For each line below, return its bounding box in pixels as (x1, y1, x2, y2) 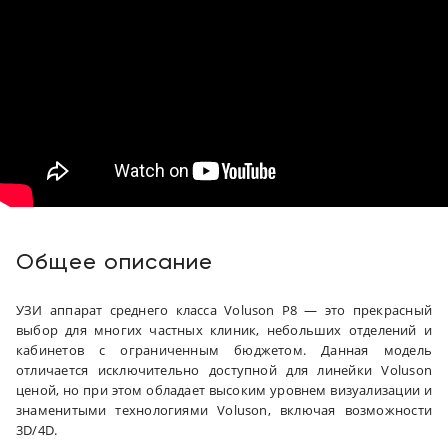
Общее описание (16, 251, 213, 274)
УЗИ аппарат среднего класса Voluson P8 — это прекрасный (16, 300, 432, 319)
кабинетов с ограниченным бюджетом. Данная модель (16, 340, 432, 359)
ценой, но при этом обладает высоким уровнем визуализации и (16, 380, 432, 399)
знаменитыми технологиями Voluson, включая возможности (16, 400, 432, 419)
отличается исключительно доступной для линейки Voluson (16, 360, 432, 379)
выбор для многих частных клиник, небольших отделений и (16, 320, 432, 339)
